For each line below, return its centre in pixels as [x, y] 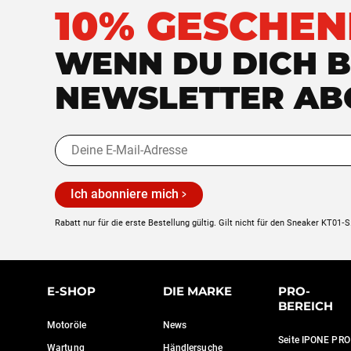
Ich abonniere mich [125, 194]
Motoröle [67, 325]
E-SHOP [71, 291]
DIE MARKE [197, 291]
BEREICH [306, 306]
